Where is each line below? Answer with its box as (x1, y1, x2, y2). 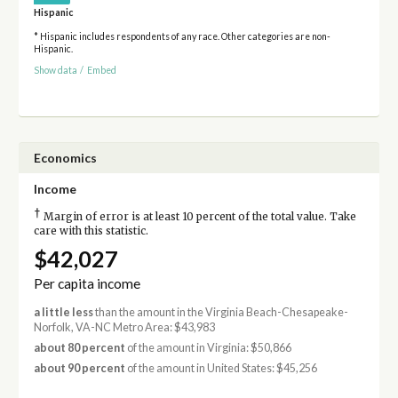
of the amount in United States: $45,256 (124, 362, 317, 376)
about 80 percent (33, 341, 125, 355)
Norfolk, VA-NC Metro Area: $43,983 (33, 320, 215, 334)
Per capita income (33, 275, 140, 291)
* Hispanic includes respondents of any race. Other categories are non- (33, 30, 330, 42)
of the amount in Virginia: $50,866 (124, 341, 291, 355)
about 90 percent (33, 362, 125, 376)
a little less (33, 305, 93, 319)
